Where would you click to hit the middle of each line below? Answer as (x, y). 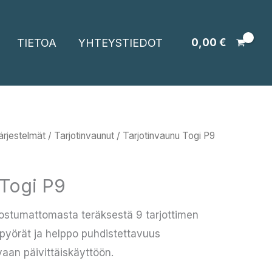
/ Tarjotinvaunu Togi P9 (165, 136)
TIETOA (36, 43)
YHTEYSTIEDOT (120, 43)
